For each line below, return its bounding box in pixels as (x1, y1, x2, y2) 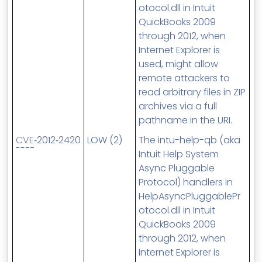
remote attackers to (139, 71, 230, 85)
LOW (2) (87, 133, 122, 147)
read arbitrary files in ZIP (139, 85, 246, 99)
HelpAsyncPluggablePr (139, 189, 240, 203)
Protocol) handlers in (139, 175, 233, 189)
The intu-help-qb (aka (139, 133, 240, 147)
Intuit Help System (139, 147, 219, 161)
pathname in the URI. (139, 113, 232, 127)
